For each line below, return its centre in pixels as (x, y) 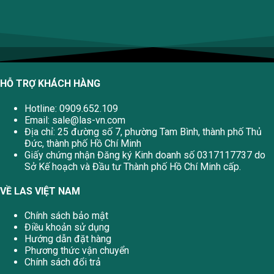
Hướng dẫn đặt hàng (68, 239)
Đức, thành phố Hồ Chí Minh (83, 143)
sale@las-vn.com (89, 120)
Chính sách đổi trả (63, 262)
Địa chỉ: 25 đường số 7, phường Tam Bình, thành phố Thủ (143, 131)
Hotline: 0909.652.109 (71, 108)
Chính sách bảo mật (66, 216)
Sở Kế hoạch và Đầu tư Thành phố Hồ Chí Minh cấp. (133, 166)
